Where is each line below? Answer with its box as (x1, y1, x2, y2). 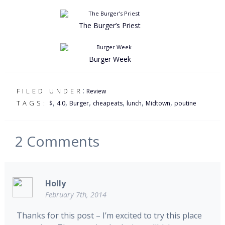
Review (86, 87, 106, 96)
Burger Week (88, 54, 131, 64)
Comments (23, 132, 99, 151)
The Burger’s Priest (79, 21, 141, 31)
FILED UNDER (16, 86, 83, 96)
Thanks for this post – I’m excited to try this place (16, 209, 202, 221)
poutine (174, 99, 196, 108)
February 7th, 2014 (45, 190, 106, 200)
